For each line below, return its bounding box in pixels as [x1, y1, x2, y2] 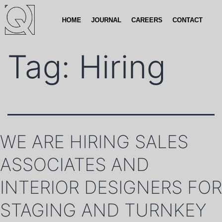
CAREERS [131, 16, 163, 24]
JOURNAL [91, 16, 122, 24]
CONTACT [172, 16, 203, 24]
